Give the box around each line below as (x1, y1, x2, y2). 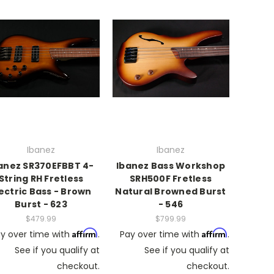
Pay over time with (119, 228, 202, 241)
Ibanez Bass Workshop (116, 160, 225, 172)
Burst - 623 (15, 198, 67, 211)
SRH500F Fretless (130, 172, 212, 185)
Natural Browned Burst (115, 185, 226, 198)
